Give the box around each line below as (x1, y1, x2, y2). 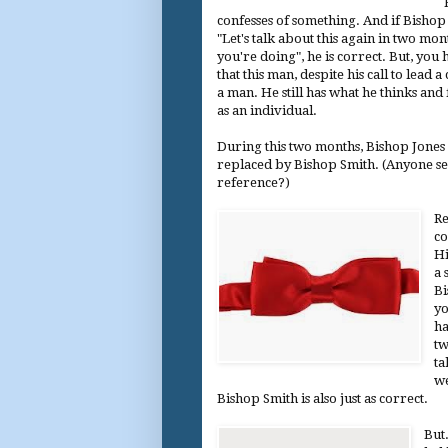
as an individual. (217, 102, 317, 118)
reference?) (217, 174, 290, 190)
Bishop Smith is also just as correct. (217, 390, 428, 406)
